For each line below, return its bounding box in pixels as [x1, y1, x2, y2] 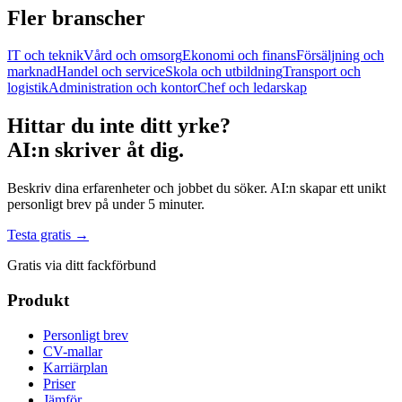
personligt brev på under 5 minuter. [7, 197, 205, 213]
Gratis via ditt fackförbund [7, 258, 156, 274]
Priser [43, 375, 75, 391]
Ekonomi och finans [182, 48, 296, 64]
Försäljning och [296, 48, 384, 64]
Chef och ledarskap [197, 80, 307, 96]
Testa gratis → [7, 227, 89, 243]
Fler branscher [7, 5, 145, 30]
